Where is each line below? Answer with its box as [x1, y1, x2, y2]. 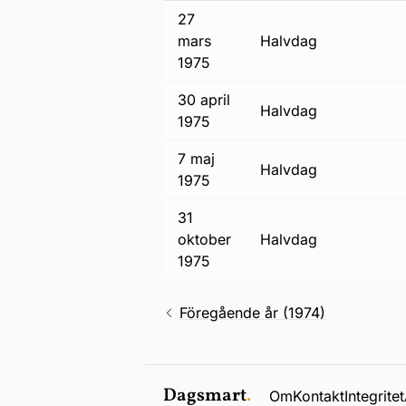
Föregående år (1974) [179, 304, 325, 322]
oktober [178, 230, 231, 248]
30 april [178, 91, 230, 109]
